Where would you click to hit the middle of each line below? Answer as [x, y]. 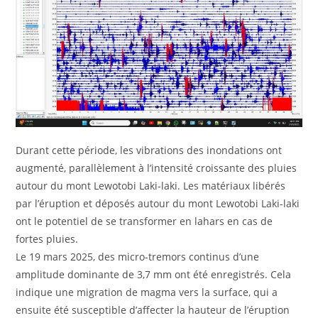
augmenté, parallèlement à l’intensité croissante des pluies [157, 168]
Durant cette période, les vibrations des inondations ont [149, 150]
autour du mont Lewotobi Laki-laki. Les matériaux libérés [151, 186]
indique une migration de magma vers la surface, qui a [147, 292]
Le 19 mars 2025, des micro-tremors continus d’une [138, 257]
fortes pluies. [47, 239]
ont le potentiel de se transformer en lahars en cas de [144, 221]
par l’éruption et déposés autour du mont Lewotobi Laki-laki [158, 204]
